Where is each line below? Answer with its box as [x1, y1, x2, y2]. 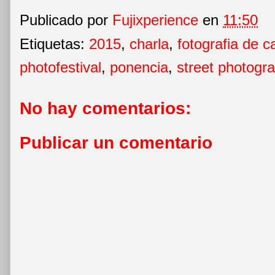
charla [130, 35, 169, 52]
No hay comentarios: [20, 98, 191, 118]
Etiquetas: [20, 35, 89, 52]
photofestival [20, 58, 101, 76]
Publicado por [20, 12, 112, 29]
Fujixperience [112, 12, 198, 29]
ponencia [110, 58, 168, 76]
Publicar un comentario [20, 133, 212, 152]
